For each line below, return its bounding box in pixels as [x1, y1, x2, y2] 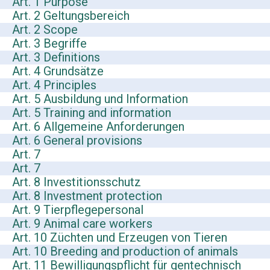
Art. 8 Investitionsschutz [12, 175, 141, 190]
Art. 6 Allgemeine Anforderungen [12, 119, 184, 134]
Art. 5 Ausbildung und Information [12, 92, 188, 107]
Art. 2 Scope [12, 22, 78, 37]
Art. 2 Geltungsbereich [12, 8, 130, 24]
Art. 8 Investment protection [12, 189, 162, 204]
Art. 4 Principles [12, 78, 96, 93]
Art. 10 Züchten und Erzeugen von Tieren [12, 230, 227, 245]
